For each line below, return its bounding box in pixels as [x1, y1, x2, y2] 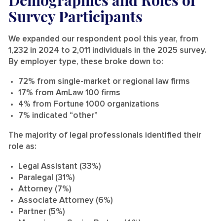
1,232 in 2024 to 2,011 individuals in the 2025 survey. [8, 46, 207, 55]
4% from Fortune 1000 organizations [18, 100, 161, 109]
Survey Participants [8, 6, 143, 26]
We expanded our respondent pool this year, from [8, 35, 198, 43]
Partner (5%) [18, 207, 65, 216]
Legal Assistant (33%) [18, 162, 103, 171]
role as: [8, 142, 38, 151]
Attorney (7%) [18, 184, 72, 193]
